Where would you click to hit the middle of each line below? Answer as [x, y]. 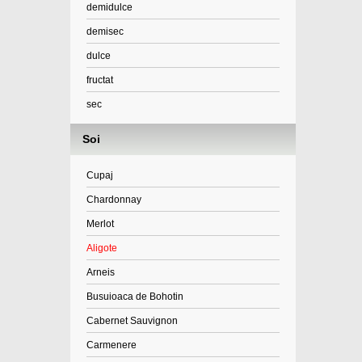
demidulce [109, 7]
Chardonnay [114, 200]
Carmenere [112, 345]
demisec [105, 32]
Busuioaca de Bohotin [135, 297]
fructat [100, 80]
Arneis [101, 272]
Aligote [102, 248]
